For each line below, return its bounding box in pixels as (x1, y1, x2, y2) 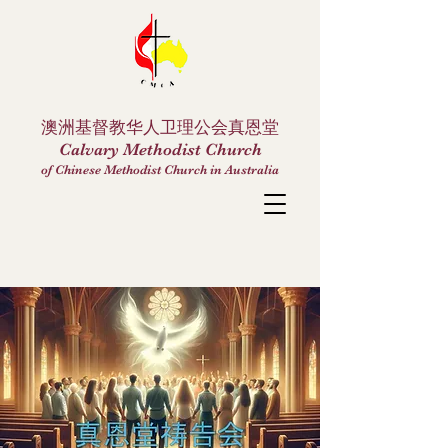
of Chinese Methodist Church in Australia (41, 162, 279, 177)
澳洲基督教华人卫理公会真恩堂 (41, 118, 279, 137)
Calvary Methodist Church (58, 140, 262, 159)
